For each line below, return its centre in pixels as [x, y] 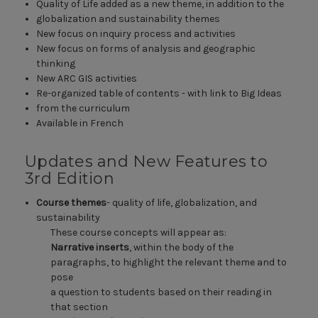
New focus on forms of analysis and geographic [146, 49]
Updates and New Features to [146, 162]
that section [79, 307]
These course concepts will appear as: [139, 233]
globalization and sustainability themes [128, 19]
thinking [56, 64]
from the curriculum [83, 109]
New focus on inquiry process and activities [136, 34]
